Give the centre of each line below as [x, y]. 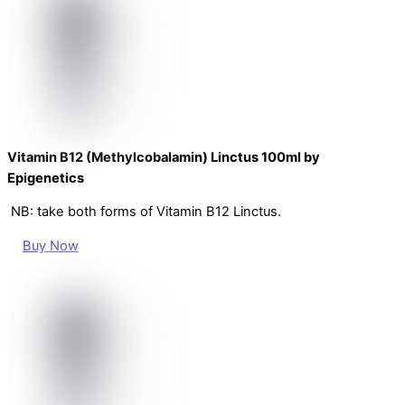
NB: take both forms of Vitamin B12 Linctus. [146, 212]
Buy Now [50, 245]
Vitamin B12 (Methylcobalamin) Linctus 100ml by [164, 157]
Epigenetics [46, 178]
